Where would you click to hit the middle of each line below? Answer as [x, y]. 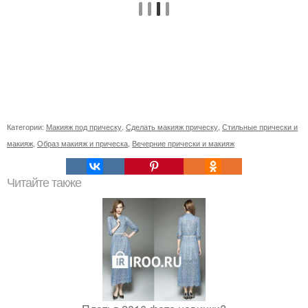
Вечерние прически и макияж [183, 143]
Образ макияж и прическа [82, 143]
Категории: [26, 127]
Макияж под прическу [84, 127]
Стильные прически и [260, 127]
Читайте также [44, 183]
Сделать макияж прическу [172, 127]
